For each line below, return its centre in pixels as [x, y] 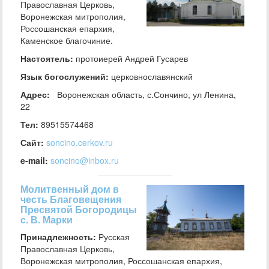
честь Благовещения [71, 199]
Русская [113, 237]
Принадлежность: [58, 237]
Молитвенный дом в [70, 189]
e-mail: [34, 160]
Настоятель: [47, 58]
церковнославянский [151, 76]
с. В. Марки [47, 219]
